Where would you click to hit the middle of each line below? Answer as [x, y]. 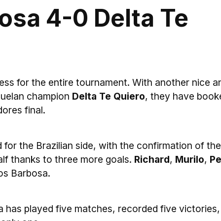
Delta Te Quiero [109, 96]
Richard [152, 159]
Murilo [190, 159]
